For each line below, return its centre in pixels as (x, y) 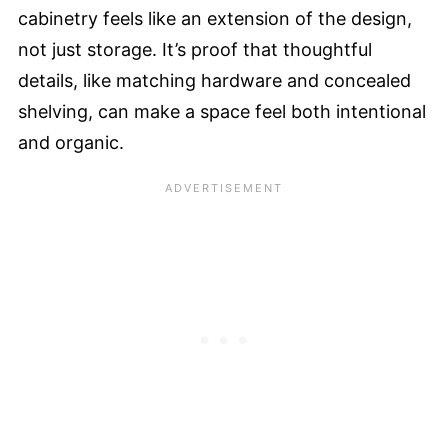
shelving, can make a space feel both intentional (222, 111)
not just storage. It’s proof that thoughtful (195, 49)
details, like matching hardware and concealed (214, 80)
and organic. (71, 142)
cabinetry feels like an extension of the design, (215, 18)
